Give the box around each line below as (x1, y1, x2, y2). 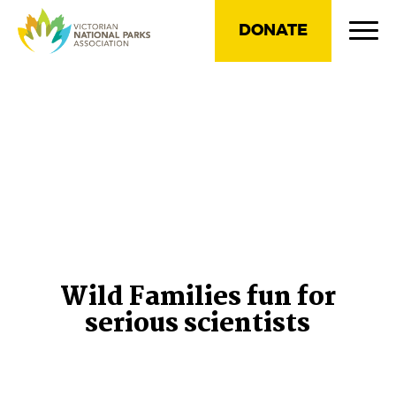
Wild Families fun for (59, 278, 336, 319)
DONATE (239, 19, 308, 42)
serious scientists (85, 304, 311, 346)
